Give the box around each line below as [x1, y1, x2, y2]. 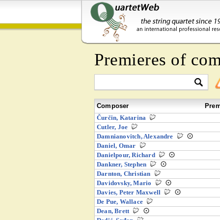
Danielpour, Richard [97, 151, 155, 159]
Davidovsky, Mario [97, 179, 152, 187]
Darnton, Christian [97, 170, 151, 177]
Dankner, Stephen [97, 161, 147, 168]
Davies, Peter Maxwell [97, 189, 161, 196]
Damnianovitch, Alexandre [97, 133, 173, 140]
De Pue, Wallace [97, 198, 143, 205]
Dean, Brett [97, 207, 130, 215]
